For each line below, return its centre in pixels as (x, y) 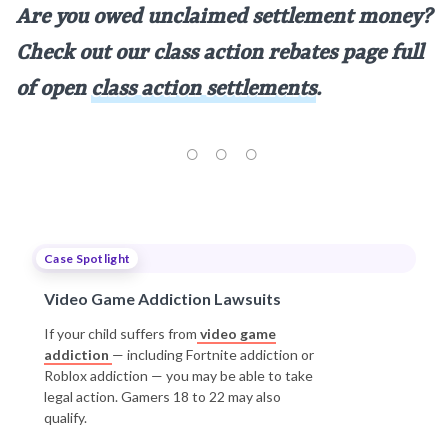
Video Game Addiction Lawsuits (162, 298)
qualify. (65, 417)
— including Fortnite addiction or (213, 354)
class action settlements (203, 90)
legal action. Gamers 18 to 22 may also (162, 396)
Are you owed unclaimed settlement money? (224, 18)
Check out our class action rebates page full (219, 54)
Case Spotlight (87, 258)
